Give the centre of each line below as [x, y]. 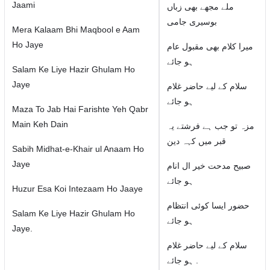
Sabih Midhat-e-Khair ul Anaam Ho [78, 149]
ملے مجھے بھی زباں [200, 7]
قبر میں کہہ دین [196, 141]
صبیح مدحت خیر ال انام [209, 166]
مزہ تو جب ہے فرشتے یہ [210, 126]
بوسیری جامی [192, 22]
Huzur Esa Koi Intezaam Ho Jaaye [77, 189]
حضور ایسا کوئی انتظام [208, 206]
